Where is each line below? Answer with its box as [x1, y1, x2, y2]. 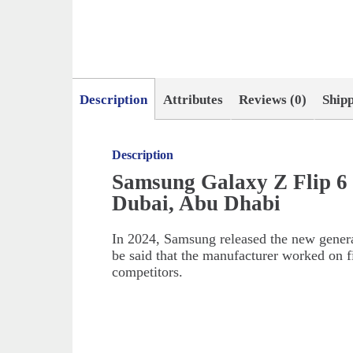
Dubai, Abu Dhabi [112, 191, 281, 216]
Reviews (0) [239, 92, 307, 108]
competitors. [112, 264, 184, 281]
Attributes [163, 92, 224, 108]
